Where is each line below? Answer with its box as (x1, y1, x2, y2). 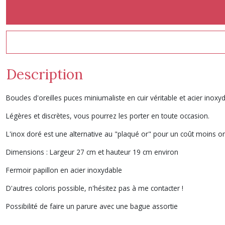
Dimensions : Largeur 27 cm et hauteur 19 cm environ (6, 147, 178, 157)
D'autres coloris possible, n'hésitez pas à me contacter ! (6, 183, 183, 193)
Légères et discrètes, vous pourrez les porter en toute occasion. (6, 111, 209, 121)
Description (6, 65, 83, 83)
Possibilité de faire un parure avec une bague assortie (6, 201, 178, 211)
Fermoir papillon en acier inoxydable (6, 165, 122, 175)
